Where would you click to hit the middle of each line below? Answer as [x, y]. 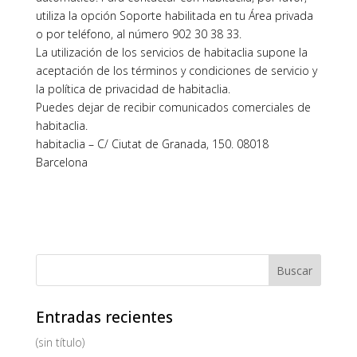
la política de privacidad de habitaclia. [133, 89]
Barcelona [61, 162]
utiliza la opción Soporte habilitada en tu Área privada [174, 16]
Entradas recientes [104, 317]
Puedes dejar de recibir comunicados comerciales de [173, 107]
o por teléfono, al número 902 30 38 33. [138, 34]
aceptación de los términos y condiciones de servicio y [176, 71]
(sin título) [60, 342]
